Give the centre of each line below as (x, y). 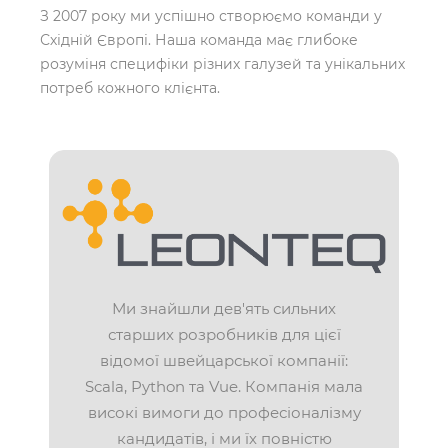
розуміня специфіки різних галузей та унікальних (222, 64)
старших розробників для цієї (224, 334)
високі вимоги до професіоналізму (224, 412)
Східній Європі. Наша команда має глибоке (199, 40)
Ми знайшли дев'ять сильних (224, 308)
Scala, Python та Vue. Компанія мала (224, 386)
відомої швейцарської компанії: (224, 360)
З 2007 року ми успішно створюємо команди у (211, 16)
